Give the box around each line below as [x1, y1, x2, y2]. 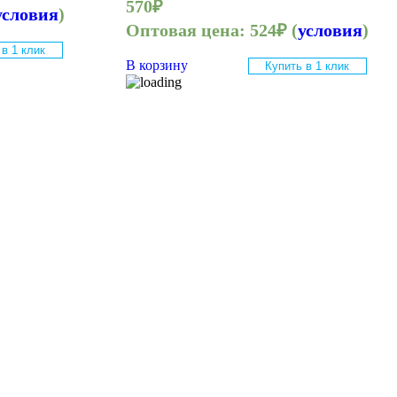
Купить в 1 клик [265, 59, 350, 74]
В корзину [125, 58, 188, 74]
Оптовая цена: [125, 20, 250, 41]
